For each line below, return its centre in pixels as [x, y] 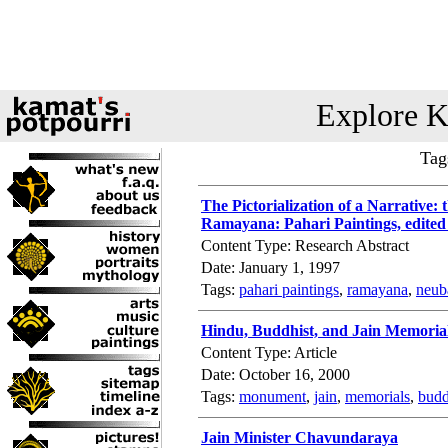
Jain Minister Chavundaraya [299, 437]
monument [272, 396]
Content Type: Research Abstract [305, 245]
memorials [377, 396]
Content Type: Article [269, 352]
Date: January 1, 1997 [270, 267]
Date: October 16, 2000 [275, 374]
